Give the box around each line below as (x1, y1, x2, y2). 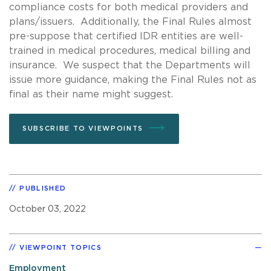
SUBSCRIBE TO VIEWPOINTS (22, 125, 143, 132)
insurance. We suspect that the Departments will (9, 60, 250, 70)
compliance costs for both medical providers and (9, 2, 248, 12)
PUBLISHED (19, 184, 67, 192)
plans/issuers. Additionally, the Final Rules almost (9, 16, 252, 27)
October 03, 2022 (9, 204, 86, 214)
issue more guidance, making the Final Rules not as (9, 74, 256, 85)
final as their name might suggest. (9, 89, 173, 99)
